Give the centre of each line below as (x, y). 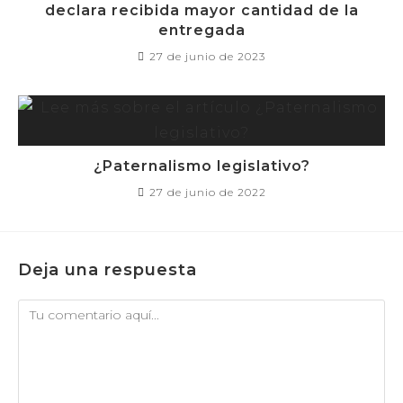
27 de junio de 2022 (207, 192)
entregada (201, 30)
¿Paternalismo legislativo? (201, 166)
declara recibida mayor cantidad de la (201, 10)
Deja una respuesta (107, 270)
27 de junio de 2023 (207, 56)
